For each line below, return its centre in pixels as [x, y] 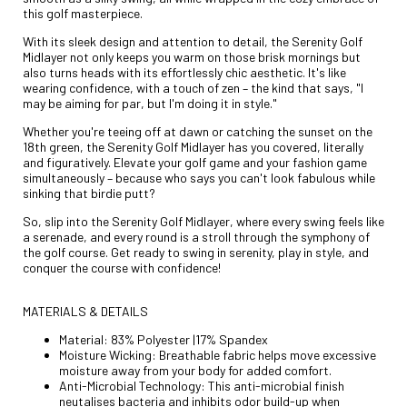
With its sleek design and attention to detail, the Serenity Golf [193, 41]
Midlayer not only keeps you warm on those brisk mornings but [192, 56]
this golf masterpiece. [83, 13]
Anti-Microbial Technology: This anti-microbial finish [202, 385]
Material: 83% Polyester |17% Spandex [164, 339]
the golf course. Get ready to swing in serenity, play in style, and [196, 252]
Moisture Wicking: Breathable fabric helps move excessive [218, 354]
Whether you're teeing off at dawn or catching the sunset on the [198, 131]
